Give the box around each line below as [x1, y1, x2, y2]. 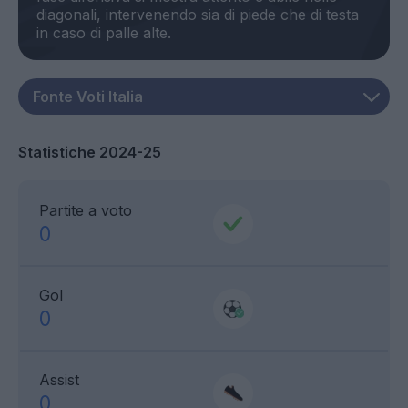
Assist [39, 371, 79, 390]
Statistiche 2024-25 [18, 143, 161, 162]
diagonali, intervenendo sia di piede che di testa [36, 5, 359, 25]
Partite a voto [39, 201, 132, 220]
